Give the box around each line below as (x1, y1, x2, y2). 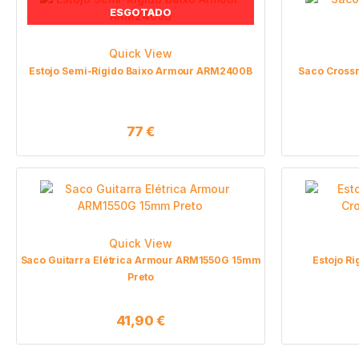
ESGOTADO (110, 6, 171, 19)
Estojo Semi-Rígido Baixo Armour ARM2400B (28, 65, 253, 78)
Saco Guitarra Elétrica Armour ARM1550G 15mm (20, 253, 261, 266)
